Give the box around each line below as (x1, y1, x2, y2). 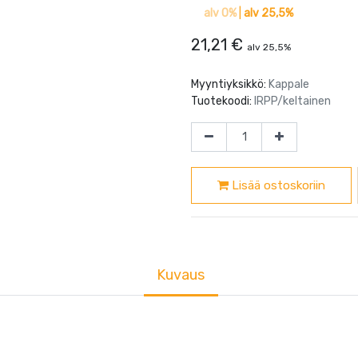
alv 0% (204, 6, 237, 20)
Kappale (268, 77, 309, 91)
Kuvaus (156, 265, 205, 284)
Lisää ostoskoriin (229, 177, 325, 193)
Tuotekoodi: (191, 93, 254, 108)
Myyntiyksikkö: (191, 77, 268, 91)
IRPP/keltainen (254, 93, 331, 108)
